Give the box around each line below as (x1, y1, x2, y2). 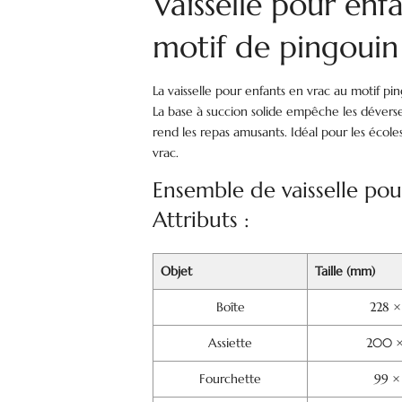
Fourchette (199, 371, 262, 387)
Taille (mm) (315, 263, 376, 279)
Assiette (208, 335, 253, 351)
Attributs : (153, 206, 250, 233)
